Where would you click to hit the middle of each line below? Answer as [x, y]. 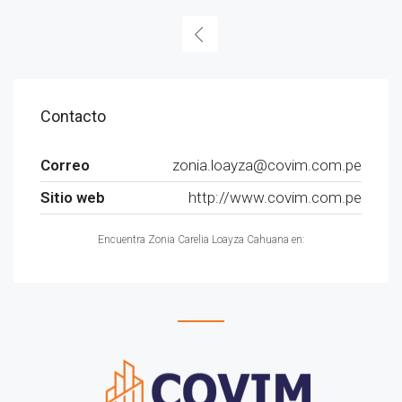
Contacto [73, 116]
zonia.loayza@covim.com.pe [267, 165]
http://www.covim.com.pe [275, 197]
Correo [65, 165]
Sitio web [73, 197]
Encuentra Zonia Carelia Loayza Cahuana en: [201, 240]
